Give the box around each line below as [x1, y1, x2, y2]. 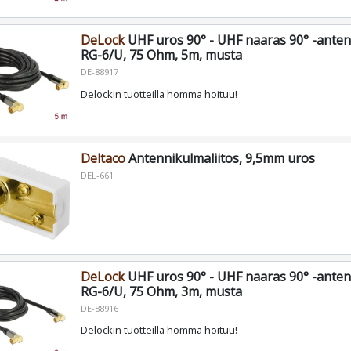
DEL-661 [80, 168, 114, 181]
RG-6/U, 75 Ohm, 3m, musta [80, 282, 242, 300]
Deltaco [80, 149, 125, 167]
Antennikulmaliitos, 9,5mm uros [125, 149, 315, 167]
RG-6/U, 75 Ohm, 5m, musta [80, 45, 242, 63]
